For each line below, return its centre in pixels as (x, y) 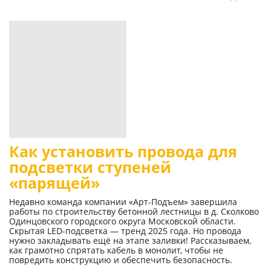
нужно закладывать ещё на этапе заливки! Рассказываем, (130, 241)
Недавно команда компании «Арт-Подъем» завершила (123, 202)
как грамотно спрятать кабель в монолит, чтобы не (116, 250)
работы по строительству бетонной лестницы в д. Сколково (134, 212)
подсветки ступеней (90, 168)
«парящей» (54, 183)
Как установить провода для (123, 152)
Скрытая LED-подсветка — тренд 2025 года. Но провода (125, 231)
